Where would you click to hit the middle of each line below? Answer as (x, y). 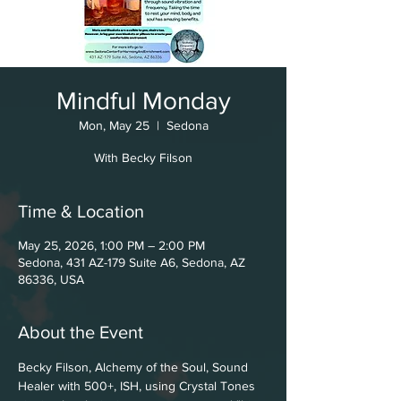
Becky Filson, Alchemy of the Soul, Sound (135, 367)
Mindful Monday (143, 101)
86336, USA (51, 279)
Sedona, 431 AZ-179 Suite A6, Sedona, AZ (132, 262)
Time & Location (81, 211)
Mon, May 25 (114, 125)
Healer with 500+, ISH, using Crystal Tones (138, 386)
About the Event (81, 332)
